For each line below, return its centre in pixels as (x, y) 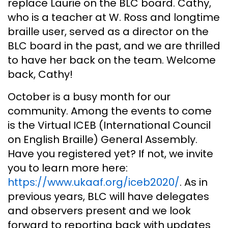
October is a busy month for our (89, 96)
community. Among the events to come (110, 111)
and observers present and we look (99, 210)
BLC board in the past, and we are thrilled (114, 46)
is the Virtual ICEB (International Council (109, 125)
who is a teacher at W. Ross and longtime (114, 17)
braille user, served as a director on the (108, 31)
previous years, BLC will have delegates (108, 196)
